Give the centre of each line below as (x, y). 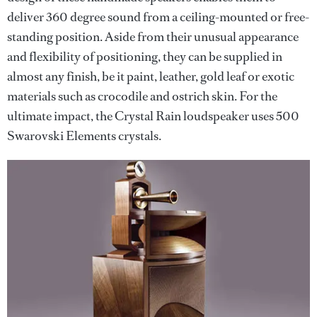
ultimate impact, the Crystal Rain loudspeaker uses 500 (153, 116)
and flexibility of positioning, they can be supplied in (145, 57)
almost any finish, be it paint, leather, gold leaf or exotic (151, 77)
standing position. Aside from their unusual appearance (153, 37)
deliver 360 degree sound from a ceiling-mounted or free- (158, 17)
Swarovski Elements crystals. (84, 136)
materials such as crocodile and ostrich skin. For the (142, 97)
